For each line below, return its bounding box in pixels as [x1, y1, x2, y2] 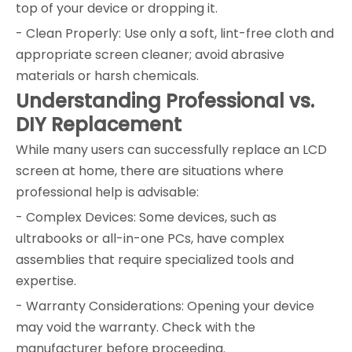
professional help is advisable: [16, 182, 199, 201]
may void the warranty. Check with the [16, 317, 255, 336]
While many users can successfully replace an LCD [16, 140, 327, 159]
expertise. [16, 271, 76, 290]
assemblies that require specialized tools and [16, 250, 294, 269]
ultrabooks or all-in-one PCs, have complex [16, 229, 284, 247]
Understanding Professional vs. [16, 87, 314, 114]
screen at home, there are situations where [16, 161, 284, 180]
